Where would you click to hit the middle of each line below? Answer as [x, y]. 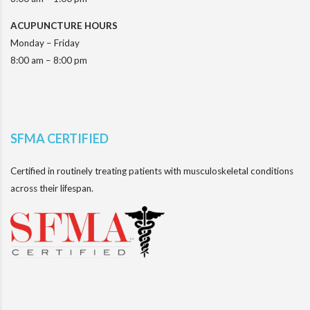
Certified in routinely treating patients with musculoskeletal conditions [152, 171]
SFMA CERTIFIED [60, 138]
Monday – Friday [45, 43]
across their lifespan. [52, 188]
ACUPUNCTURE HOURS [64, 25]
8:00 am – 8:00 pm [49, 60]
